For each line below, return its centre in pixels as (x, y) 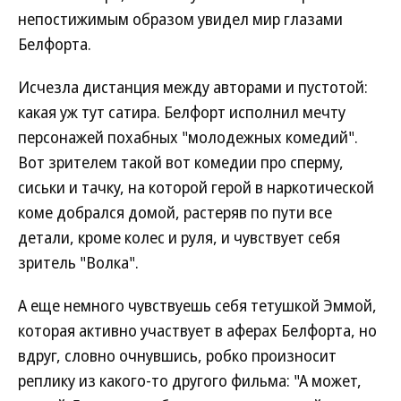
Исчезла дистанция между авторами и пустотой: (193, 87)
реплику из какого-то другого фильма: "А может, (190, 381)
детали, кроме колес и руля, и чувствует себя (179, 238)
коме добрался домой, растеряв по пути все (175, 213)
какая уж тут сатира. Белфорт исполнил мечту (182, 112)
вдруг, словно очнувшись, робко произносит (177, 356)
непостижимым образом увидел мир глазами (180, 19)
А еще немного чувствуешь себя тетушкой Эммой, (197, 306)
